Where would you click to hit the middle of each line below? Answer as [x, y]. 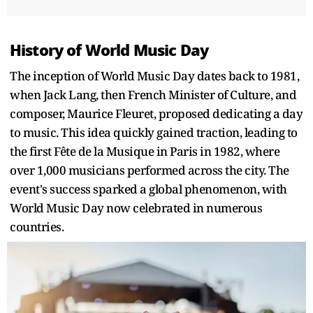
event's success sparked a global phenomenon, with [148, 189]
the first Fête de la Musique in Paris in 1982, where [145, 151]
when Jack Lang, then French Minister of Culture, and [153, 94]
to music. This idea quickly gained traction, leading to [154, 132]
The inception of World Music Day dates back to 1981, [154, 75]
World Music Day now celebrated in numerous [136, 208]
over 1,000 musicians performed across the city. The [150, 170]
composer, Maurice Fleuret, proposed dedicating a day [156, 113]
